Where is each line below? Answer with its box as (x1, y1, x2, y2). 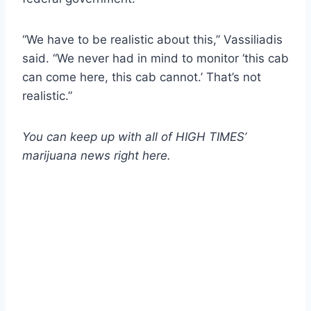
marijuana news (22, 148, 114, 162)
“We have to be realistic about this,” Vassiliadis (22, 32, 283, 47)
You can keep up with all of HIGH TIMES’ (22, 129, 246, 144)
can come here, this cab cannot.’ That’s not (22, 69, 261, 84)
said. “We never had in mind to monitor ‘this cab (22, 51, 289, 65)
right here (114, 148, 167, 162)
